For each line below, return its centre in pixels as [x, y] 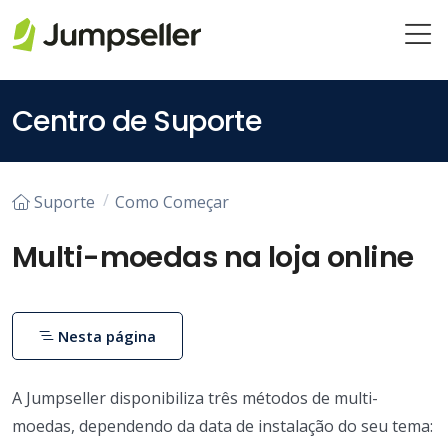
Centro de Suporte [137, 121]
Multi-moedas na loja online [213, 256]
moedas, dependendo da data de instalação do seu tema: [222, 425]
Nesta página [105, 335]
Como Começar [172, 201]
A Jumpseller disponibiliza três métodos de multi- [195, 397]
